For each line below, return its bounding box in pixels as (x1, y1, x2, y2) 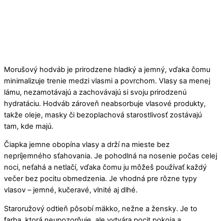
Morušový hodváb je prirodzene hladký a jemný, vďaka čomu (4, 65, 210, 74)
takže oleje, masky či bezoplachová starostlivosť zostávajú (4, 110, 202, 119)
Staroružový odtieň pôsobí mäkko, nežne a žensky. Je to (4, 204, 197, 213)
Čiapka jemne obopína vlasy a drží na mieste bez (4, 140, 170, 149)
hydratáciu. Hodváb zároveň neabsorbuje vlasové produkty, (4, 99, 206, 108)
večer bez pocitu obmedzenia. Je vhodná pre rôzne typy (4, 174, 197, 184)
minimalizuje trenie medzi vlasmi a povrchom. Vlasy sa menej (4, 76, 210, 85)
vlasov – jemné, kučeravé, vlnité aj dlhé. (4, 185, 138, 195)
